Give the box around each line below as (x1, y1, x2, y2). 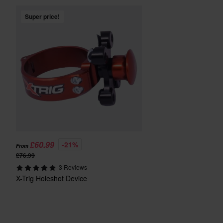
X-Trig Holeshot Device (16, 173, 88, 183)
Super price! (25, 12, 60, 21)
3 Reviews (58, 163, 87, 171)
